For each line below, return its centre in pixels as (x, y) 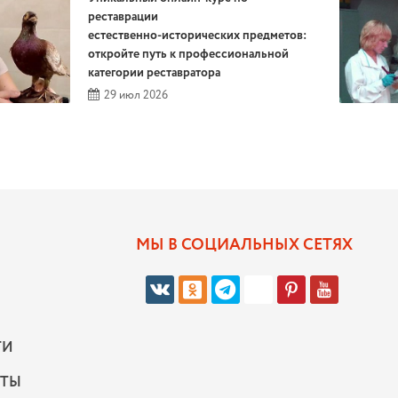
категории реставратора (154, 73)
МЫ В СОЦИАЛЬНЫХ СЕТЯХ (244, 246)
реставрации (123, 17)
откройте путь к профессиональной (188, 55)
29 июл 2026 (135, 96)
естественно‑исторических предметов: (197, 36)
